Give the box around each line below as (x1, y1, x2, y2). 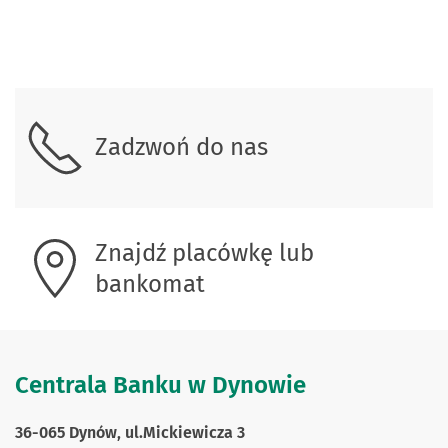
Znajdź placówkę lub (95, 238, 314, 267)
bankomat (95, 269, 205, 298)
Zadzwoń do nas (95, 133, 268, 162)
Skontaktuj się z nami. (14, 68, 267, 100)
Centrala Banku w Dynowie (15, 370, 306, 399)
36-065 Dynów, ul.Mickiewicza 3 (15, 422, 245, 442)
